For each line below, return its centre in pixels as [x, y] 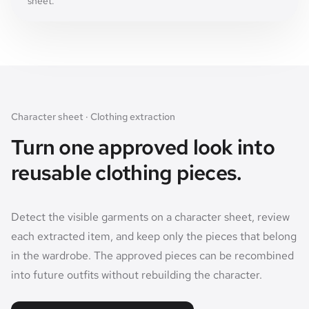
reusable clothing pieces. [127, 172]
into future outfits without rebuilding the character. [137, 275]
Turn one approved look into [143, 147]
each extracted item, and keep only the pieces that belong [154, 236]
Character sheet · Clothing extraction [93, 117]
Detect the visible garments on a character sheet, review [150, 217]
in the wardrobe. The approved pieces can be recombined [152, 256]
